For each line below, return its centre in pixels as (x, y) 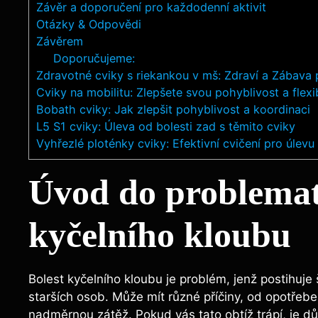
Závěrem (60, 42)
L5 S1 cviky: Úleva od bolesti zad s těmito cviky (166, 127)
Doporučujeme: (94, 59)
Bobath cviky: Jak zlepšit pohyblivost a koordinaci (173, 110)
